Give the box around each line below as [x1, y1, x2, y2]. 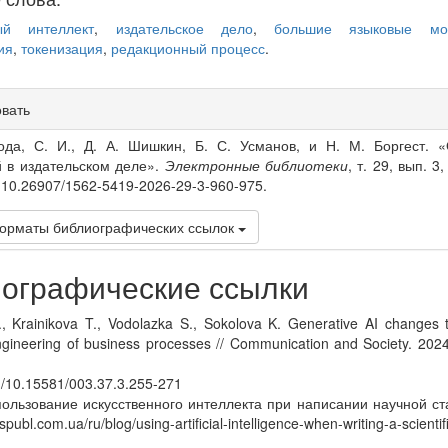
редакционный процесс [111, 38, 265, 59]
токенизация [21, 38, 103, 59]
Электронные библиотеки [164, 155, 348, 176]
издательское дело [115, 18, 253, 39]
